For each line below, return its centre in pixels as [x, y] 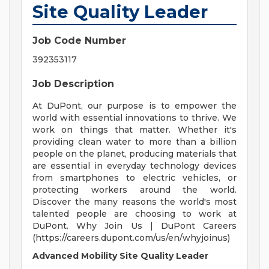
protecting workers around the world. [134, 190]
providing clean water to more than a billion [134, 142]
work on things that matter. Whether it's [134, 130]
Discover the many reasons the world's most [134, 202]
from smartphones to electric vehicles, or [134, 178]
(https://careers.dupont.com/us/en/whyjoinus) [131, 238]
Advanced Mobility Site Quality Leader [120, 256]
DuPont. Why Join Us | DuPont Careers [134, 226]
